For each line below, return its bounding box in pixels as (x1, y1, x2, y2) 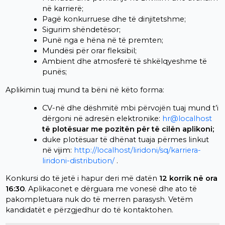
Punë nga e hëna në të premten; (42, 36, 163, 45)
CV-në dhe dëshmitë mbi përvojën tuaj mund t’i (42, 103, 218, 113)
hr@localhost (162, 114, 212, 123)
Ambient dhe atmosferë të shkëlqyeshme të (42, 57, 207, 66)
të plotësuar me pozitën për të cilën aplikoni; (42, 124, 214, 134)
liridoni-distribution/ (42, 156, 115, 165)
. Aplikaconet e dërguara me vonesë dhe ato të (24, 184, 197, 194)
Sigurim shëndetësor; (42, 25, 121, 35)
